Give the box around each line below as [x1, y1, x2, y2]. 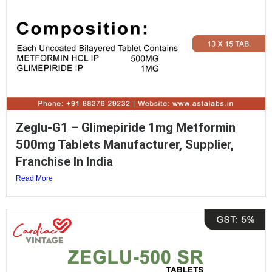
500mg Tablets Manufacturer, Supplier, [16, 137, 234, 152]
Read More [16, 174, 53, 183]
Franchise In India [16, 154, 113, 169]
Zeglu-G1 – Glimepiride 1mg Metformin [16, 120, 236, 135]
